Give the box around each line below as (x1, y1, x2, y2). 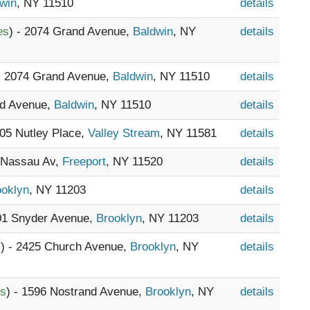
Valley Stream (88, 127, 160, 140)
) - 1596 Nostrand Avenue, (6, 285, 145, 298)
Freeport (62, 155, 106, 168)
